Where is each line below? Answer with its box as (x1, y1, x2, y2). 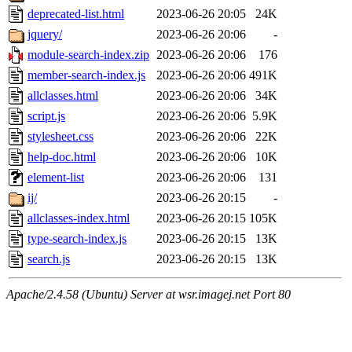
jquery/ (27, 27, 62, 42)
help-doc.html (27, 150, 96, 164)
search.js (27, 252, 70, 266)
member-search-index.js (27, 68, 145, 82)
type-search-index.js (27, 232, 126, 246)
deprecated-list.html (27, 7, 124, 21)
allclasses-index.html (27, 211, 130, 225)
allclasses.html (27, 89, 98, 103)
